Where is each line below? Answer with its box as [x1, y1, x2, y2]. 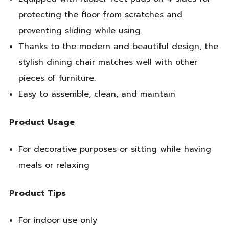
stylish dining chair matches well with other [18, 56, 197, 69]
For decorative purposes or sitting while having [18, 143, 211, 156]
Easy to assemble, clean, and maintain [18, 88, 175, 101]
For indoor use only [18, 214, 97, 227]
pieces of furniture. [18, 72, 96, 85]
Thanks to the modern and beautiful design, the [18, 40, 218, 53]
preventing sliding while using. [18, 25, 142, 37]
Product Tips [9, 187, 66, 199]
